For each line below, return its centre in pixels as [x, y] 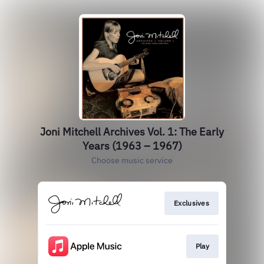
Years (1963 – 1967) [132, 146]
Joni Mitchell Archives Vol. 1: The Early [132, 132]
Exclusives [192, 203]
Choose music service [132, 160]
